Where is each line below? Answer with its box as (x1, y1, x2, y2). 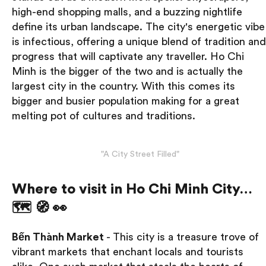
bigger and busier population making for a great (12, 95, 239, 106)
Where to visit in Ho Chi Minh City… (12, 182, 252, 197)
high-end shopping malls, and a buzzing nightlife (12, 6, 242, 17)
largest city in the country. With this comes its (12, 80, 235, 91)
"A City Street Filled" (100, 150, 179, 159)
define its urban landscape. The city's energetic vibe (12, 21, 265, 32)
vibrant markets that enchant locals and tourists (12, 246, 243, 257)
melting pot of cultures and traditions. (12, 110, 195, 121)
